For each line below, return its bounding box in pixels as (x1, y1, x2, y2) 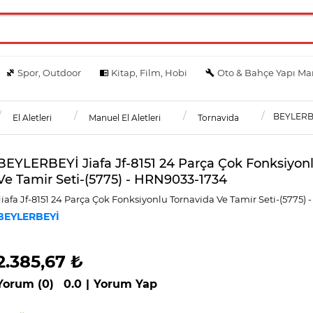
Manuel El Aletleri (89, 112, 161, 123)
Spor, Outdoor (17, 66, 82, 78)
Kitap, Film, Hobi (110, 66, 187, 78)
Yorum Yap (94, 277, 157, 291)
